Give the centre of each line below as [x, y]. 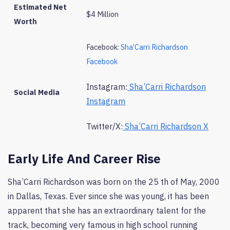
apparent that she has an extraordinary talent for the [107, 210]
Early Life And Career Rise [84, 158]
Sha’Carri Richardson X [167, 127]
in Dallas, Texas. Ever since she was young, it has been [108, 196]
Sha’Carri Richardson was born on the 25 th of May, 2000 [114, 181]
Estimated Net [40, 7]
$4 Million [102, 14]
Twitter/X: [104, 127]
